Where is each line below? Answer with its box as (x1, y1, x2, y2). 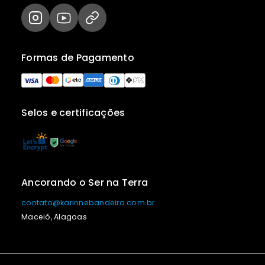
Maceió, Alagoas (21, 212, 87, 222)
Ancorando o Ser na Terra (21, 175, 148, 189)
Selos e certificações (21, 106, 125, 120)
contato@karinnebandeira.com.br (21, 198, 155, 208)
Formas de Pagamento (21, 50, 134, 64)
